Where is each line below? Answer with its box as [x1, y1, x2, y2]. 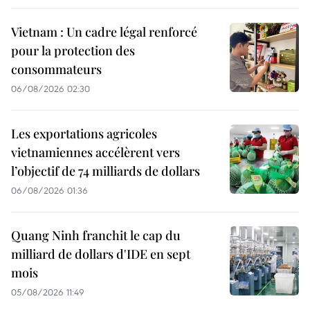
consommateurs [11, 60, 102, 77]
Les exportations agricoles [11, 125, 157, 142]
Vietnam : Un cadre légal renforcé [11, 23, 197, 40]
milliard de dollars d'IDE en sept [11, 245, 190, 262]
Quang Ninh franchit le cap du [11, 226, 181, 244]
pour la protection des [11, 42, 135, 59]
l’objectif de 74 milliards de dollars [11, 162, 200, 179]
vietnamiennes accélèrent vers [11, 143, 180, 161]
